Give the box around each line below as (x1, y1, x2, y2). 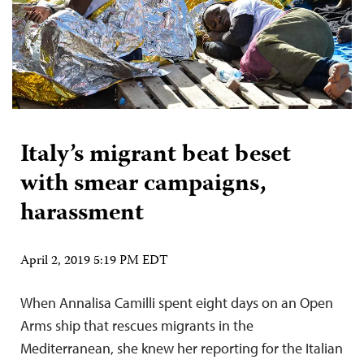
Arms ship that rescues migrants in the (20, 315, 253, 335)
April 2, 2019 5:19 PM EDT (20, 250, 168, 272)
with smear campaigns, (20, 164, 266, 205)
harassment (20, 193, 144, 234)
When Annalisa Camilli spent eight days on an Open (20, 292, 333, 312)
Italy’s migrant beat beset (20, 135, 291, 175)
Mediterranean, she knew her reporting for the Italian (20, 338, 343, 357)
